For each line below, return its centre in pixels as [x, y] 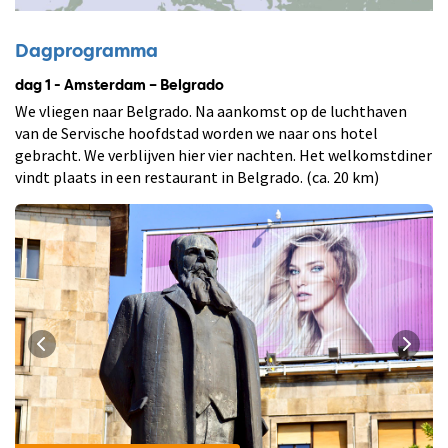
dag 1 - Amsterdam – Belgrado [119, 86]
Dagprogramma [86, 52]
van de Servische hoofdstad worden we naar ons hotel [196, 133]
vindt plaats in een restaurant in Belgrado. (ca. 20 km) [197, 177]
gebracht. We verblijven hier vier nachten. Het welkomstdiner [223, 155]
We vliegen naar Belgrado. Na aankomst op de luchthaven [211, 111]
